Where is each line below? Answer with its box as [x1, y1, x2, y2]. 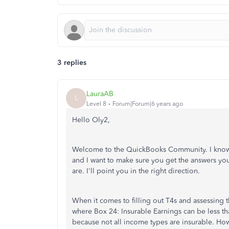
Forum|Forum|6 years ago [112, 100, 183, 107]
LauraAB [86, 89, 113, 98]
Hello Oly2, [72, 116, 110, 124]
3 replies [57, 58, 86, 67]
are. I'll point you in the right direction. [72, 167, 200, 175]
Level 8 [86, 100, 106, 107]
